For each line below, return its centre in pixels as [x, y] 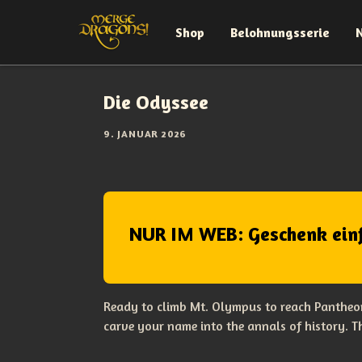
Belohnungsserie [280, 32]
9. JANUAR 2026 [145, 134]
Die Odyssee [156, 102]
